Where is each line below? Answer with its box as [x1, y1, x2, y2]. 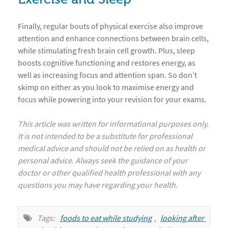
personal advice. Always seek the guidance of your [18, 155, 188, 165]
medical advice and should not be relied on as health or [18, 143, 206, 153]
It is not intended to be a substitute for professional [18, 131, 192, 141]
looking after [160, 213, 204, 223]
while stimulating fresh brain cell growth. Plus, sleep [18, 45, 195, 55]
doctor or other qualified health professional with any [18, 167, 201, 178]
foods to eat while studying [60, 213, 152, 223]
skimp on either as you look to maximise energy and [18, 82, 194, 92]
